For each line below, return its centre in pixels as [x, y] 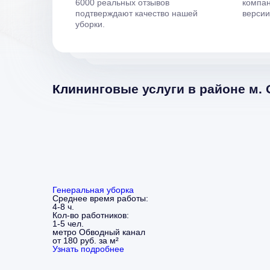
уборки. [90, 24]
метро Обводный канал [99, 232]
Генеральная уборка [93, 190]
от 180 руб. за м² [86, 240]
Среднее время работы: [100, 198]
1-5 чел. [68, 223]
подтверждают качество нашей [137, 13]
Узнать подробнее [88, 249]
